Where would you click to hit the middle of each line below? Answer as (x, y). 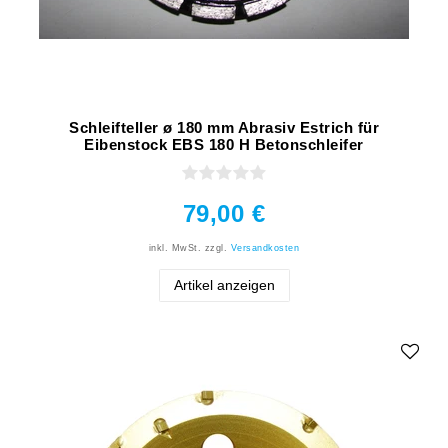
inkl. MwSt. (175, 247)
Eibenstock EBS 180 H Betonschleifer (224, 144)
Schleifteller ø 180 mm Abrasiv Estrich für (224, 127)
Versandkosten (265, 247)
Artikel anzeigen (224, 284)
